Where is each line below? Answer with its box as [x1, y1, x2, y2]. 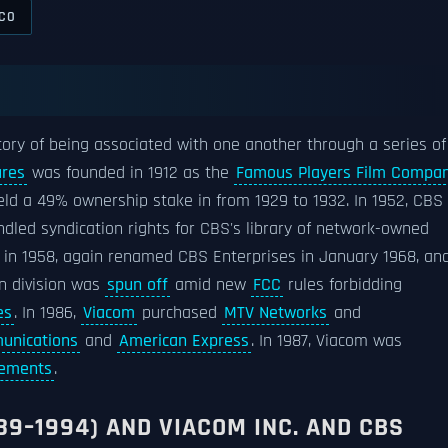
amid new [170, 274, 251, 296]
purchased [137, 302, 222, 324]
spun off [107, 274, 168, 296]
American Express [119, 330, 249, 352]
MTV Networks [224, 302, 327, 324]
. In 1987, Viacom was [251, 330, 402, 352]
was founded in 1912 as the [27, 162, 234, 184]
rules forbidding [283, 274, 402, 296]
